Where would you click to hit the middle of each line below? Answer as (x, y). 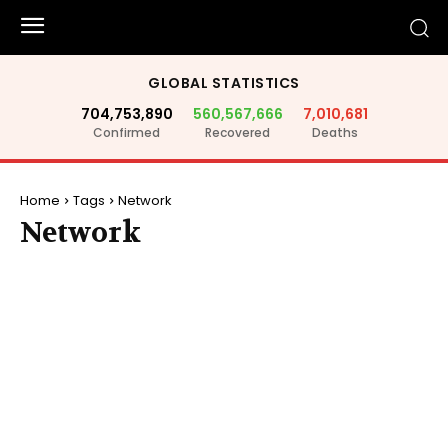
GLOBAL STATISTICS (224, 83)
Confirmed (126, 132)
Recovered (237, 132)
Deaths (335, 132)
